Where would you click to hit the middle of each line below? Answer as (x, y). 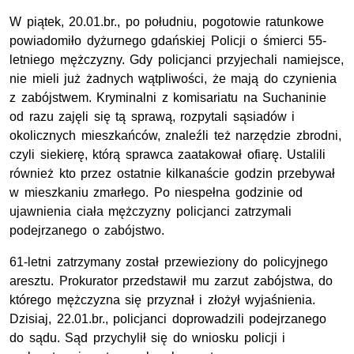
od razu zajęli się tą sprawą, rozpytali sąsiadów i (153, 117)
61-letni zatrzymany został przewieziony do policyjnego (169, 262)
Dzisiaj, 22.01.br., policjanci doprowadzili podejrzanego (168, 319)
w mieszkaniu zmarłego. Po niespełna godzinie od (156, 193)
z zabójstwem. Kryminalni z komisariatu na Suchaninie (168, 98)
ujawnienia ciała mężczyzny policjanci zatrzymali (151, 212)
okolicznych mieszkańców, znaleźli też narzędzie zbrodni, (175, 136)
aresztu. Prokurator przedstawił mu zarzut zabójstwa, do (171, 281)
